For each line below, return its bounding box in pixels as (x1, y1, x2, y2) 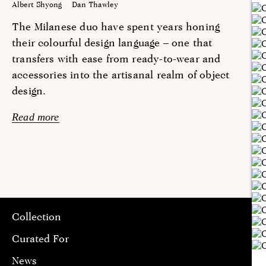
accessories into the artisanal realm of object (12, 68, 230, 81)
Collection (12, 210, 61, 223)
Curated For (12, 232, 69, 245)
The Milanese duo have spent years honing (12, 20, 220, 33)
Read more (12, 110, 59, 123)
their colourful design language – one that (12, 36, 213, 49)
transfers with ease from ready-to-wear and (12, 52, 221, 65)
